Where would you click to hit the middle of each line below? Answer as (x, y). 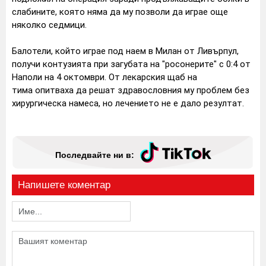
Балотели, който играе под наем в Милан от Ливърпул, (125, 51)
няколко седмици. (49, 25)
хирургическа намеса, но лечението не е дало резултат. (128, 104)
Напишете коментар (64, 210)
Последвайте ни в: (94, 155)
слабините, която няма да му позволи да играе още (120, 12)
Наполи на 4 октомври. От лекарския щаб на (104, 77)
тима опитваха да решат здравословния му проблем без (131, 91)
